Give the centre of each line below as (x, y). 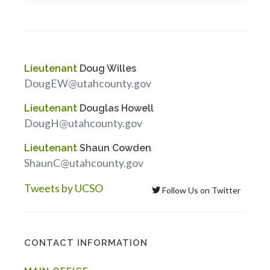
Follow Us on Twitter (200, 190)
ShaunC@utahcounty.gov (84, 163)
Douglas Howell (115, 108)
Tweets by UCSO (64, 188)
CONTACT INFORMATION (86, 243)
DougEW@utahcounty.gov (88, 83)
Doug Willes (107, 68)
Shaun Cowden (114, 148)
